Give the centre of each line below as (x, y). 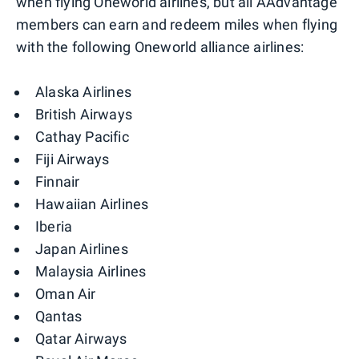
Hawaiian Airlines (92, 204)
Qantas (59, 316)
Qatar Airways (81, 338)
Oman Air (66, 293)
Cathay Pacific (82, 136)
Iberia (54, 226)
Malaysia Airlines (91, 271)
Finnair (58, 181)
